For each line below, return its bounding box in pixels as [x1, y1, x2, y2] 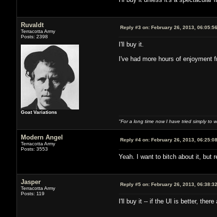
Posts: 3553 [20, 146, 48, 152]
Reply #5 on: [120, 181, 150, 187]
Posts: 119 [20, 190, 45, 196]
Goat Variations [20, 109, 57, 115]
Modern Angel [20, 133, 63, 141]
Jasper [20, 178, 41, 186]
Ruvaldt [20, 21, 44, 29]
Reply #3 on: [120, 24, 150, 30]
